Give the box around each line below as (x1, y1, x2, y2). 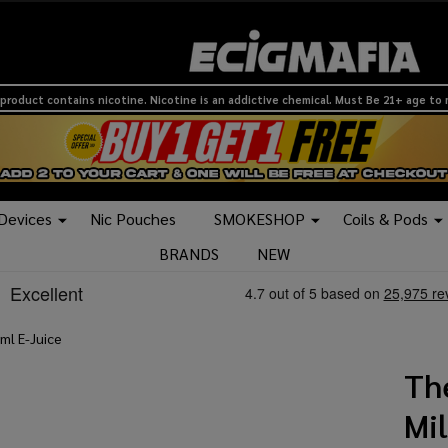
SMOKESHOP (214, 208, 305, 230)
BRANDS (158, 243, 219, 265)
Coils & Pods (343, 208, 428, 230)
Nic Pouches (90, 208, 176, 230)
